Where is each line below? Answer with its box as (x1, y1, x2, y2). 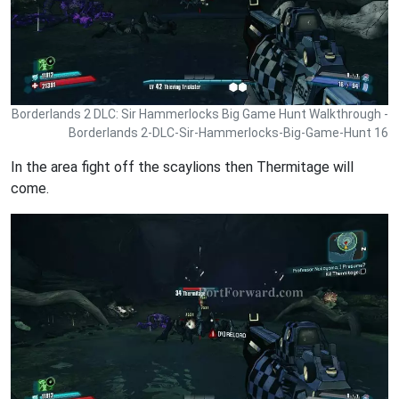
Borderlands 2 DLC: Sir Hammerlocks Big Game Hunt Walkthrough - (12, 107, 388, 122)
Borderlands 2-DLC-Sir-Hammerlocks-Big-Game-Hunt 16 (69, 126, 388, 141)
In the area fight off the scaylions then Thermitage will (11, 159, 354, 176)
